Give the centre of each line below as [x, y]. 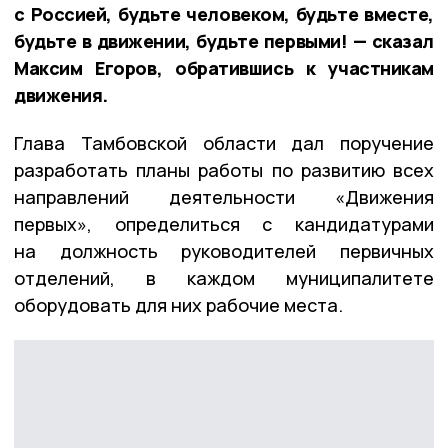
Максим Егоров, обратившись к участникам [224, 67]
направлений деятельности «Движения [224, 196]
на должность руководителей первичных [224, 250]
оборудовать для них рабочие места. [178, 304]
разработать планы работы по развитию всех [224, 169]
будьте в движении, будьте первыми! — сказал [224, 40]
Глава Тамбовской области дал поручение [224, 142]
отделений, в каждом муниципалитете [224, 277]
